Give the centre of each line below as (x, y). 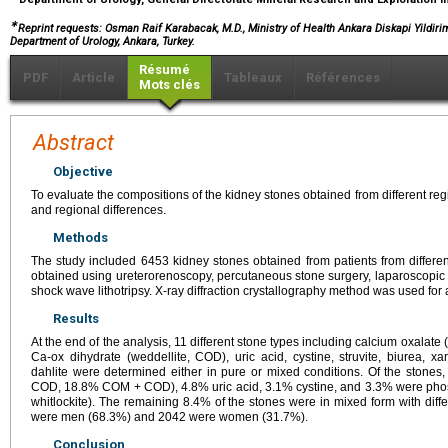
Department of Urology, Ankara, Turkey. (102, 41)
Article (93, 77)
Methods (80, 237)
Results (76, 318)
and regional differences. (98, 209)
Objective (83, 171)
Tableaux (253, 77)
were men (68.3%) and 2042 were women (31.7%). (169, 416)
